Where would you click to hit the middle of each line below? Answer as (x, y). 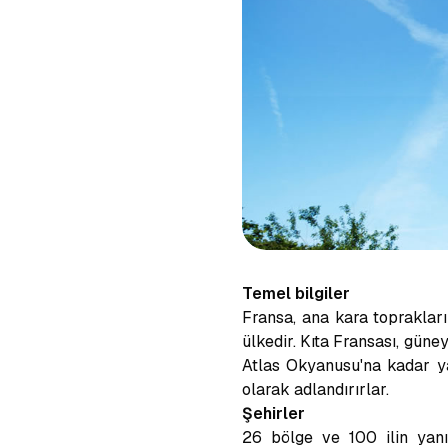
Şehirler (273, 413)
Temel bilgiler (296, 293)
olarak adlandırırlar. (315, 389)
